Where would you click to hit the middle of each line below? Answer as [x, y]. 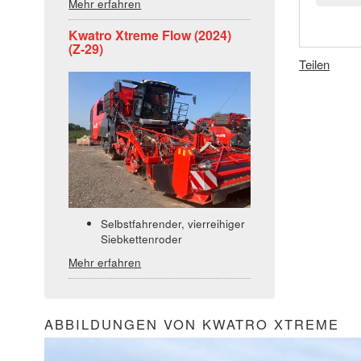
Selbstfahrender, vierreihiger [173, 224]
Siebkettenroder [142, 239]
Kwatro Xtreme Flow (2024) [150, 35]
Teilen [315, 64]
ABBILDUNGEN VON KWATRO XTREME [192, 324]
